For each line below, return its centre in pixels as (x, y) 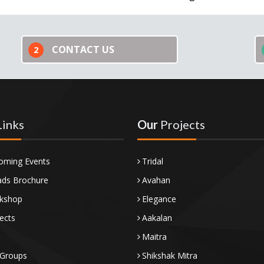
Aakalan (157, 218)
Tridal (153, 161)
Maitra (155, 237)
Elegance (159, 199)
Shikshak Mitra (170, 255)
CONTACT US (83, 49)
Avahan (156, 180)
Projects (183, 124)
